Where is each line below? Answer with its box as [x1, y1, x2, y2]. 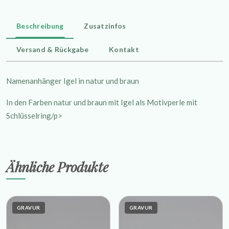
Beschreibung [16, 21, 64, 30]
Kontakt [109, 44, 139, 54]
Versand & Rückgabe [16, 44, 89, 54]
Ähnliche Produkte [6, 157, 108, 176]
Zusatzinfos [84, 21, 126, 30]
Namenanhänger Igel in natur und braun [6, 76, 139, 85]
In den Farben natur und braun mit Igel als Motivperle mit [6, 97, 197, 107]
